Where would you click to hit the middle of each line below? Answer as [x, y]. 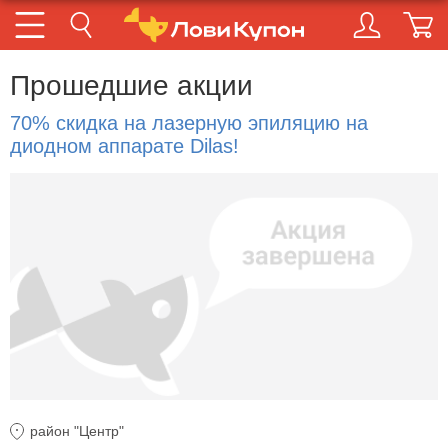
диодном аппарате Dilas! [124, 146]
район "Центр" [77, 431]
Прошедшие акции [131, 85]
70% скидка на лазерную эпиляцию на [189, 123]
